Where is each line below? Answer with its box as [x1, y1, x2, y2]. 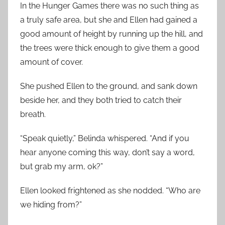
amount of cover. [20, 57, 83, 67]
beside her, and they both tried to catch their [20, 95, 182, 105]
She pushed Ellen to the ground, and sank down [20, 81, 197, 91]
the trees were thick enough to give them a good [20, 43, 199, 53]
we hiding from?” [20, 200, 82, 209]
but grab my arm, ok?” [20, 162, 103, 171]
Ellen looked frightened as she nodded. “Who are [20, 186, 200, 195]
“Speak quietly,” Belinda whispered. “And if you [20, 134, 189, 143]
